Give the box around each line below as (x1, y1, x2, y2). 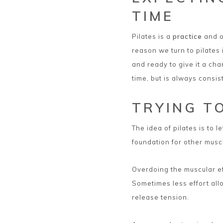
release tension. (132, 193, 189, 201)
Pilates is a (132, 32, 173, 40)
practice (173, 32, 202, 40)
